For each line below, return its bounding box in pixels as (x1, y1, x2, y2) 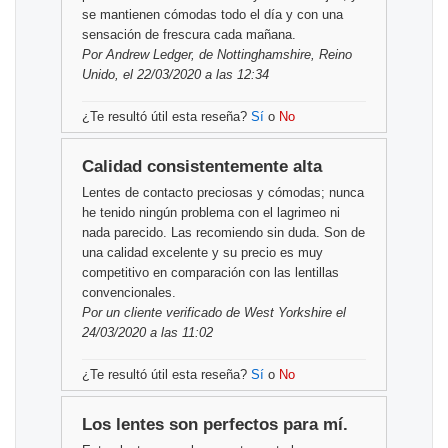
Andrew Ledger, (106, 47, 195, 63)
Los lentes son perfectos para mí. (82, 415, 348, 435)
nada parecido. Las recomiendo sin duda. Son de (82, 225, 365, 241)
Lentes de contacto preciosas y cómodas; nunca (82, 185, 364, 201)
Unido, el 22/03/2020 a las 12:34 (82, 67, 269, 83)
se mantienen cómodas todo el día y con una (82, 7, 343, 23)
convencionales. (82, 285, 176, 301)
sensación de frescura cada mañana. (82, 27, 296, 43)
